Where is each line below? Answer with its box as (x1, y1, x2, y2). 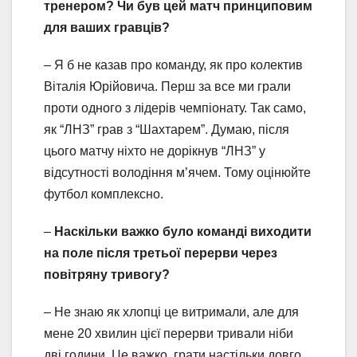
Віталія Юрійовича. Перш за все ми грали (44, 80, 291, 93)
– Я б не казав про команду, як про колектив (44, 58, 303, 72)
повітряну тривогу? (44, 268, 170, 281)
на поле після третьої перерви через (44, 246, 277, 260)
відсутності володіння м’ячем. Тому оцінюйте (44, 166, 311, 179)
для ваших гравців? (44, 21, 170, 34)
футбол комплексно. (44, 187, 163, 201)
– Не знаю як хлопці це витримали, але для (44, 305, 299, 319)
